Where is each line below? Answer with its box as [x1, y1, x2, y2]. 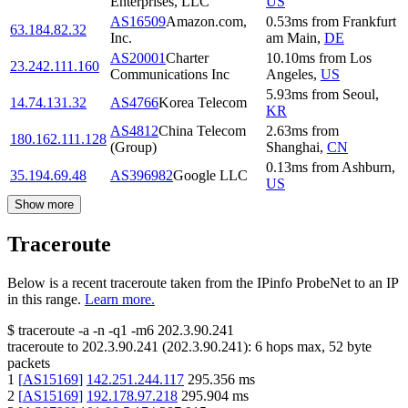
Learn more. [85, 291, 155, 308]
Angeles [266, 66, 313, 83]
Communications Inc [110, 66, 229, 83]
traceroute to [7, 339, 78, 355]
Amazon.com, [166, 14, 247, 30]
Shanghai [266, 139, 320, 156]
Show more [15, 198, 74, 212]
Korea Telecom [158, 95, 247, 111]
